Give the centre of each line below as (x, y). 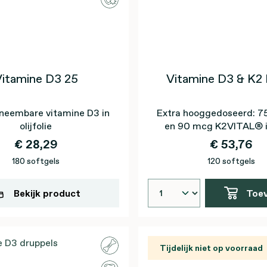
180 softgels (36, 161)
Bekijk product (47, 193)
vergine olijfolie (231, 139)
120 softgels (231, 161)
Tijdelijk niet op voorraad (211, 248)
